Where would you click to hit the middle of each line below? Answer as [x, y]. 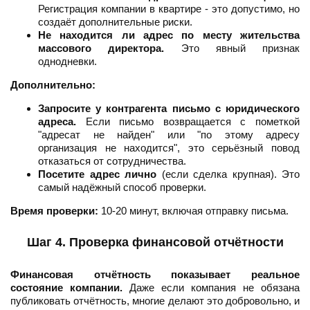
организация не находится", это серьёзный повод [169, 148]
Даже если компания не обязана [211, 288]
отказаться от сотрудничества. [112, 161]
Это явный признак [232, 48]
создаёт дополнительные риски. [115, 22]
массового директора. [101, 48]
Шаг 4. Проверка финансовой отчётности [155, 243]
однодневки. [67, 62]
